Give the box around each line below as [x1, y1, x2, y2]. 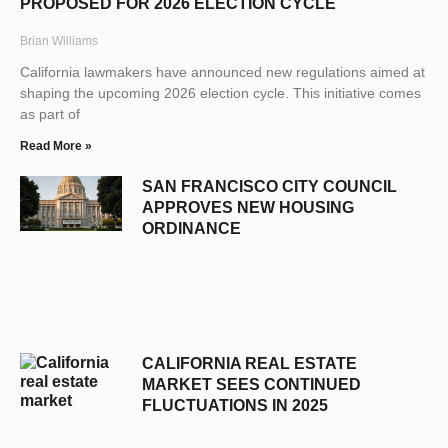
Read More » [20, 138, 92, 153]
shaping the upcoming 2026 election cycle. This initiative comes [20, 84, 421, 101]
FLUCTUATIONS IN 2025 [142, 397, 328, 415]
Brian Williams [20, 33, 98, 48]
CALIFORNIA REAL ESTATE [142, 355, 357, 373]
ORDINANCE [142, 219, 241, 237]
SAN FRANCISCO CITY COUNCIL [142, 177, 397, 195]
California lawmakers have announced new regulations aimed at [20, 63, 425, 80]
